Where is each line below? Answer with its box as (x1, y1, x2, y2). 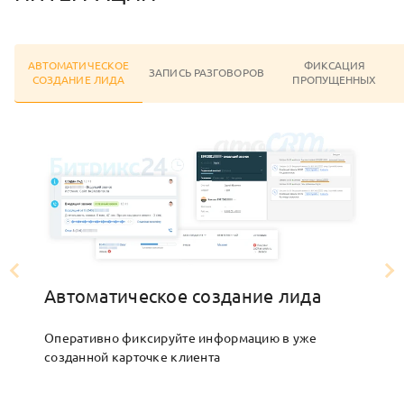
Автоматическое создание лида (44, 285, 321, 307)
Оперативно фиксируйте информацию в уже (44, 330, 317, 345)
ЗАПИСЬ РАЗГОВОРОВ (149, 67, 264, 79)
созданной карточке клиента (44, 349, 221, 364)
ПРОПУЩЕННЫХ (292, 74, 377, 87)
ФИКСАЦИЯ (303, 60, 366, 72)
